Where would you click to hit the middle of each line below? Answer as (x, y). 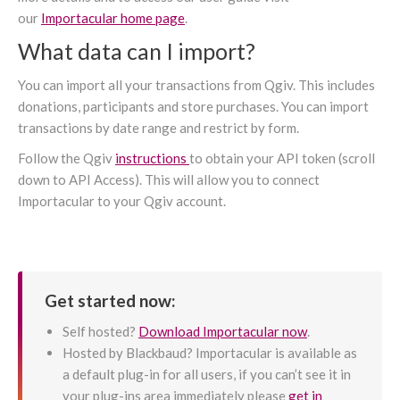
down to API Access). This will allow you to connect (169, 180)
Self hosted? (100, 332)
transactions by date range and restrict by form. (158, 128)
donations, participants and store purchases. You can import (193, 107)
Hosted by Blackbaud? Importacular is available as (210, 353)
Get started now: (110, 301)
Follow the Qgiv (67, 158)
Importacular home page (113, 18)
